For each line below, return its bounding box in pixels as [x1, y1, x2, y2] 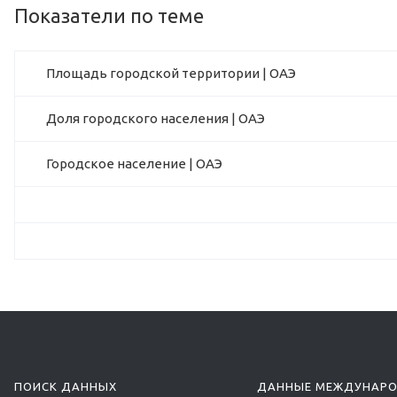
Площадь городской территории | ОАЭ [46, 66, 296, 82]
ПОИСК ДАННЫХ [14, 380, 117, 393]
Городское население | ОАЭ [46, 156, 222, 172]
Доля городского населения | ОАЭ [46, 111, 265, 127]
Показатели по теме [14, 4, 204, 27]
